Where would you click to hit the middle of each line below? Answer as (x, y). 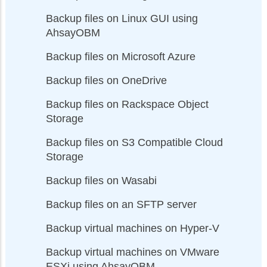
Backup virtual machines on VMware (133, 252)
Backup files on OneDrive (106, 80)
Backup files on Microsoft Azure (121, 56)
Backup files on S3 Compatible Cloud (134, 142)
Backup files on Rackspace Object (127, 104)
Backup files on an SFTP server (121, 204)
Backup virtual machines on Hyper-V (133, 228)
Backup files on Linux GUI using (122, 18)
